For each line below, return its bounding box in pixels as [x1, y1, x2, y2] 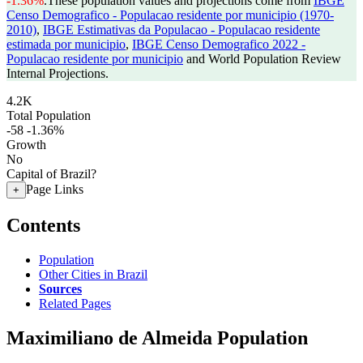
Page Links [26, 182, 83, 196]
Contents [6, 214, 80, 236]
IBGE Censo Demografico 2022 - [132, 37, 305, 51]
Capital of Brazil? [6, 167, 96, 181]
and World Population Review [183, 52, 341, 66]
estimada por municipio [6, 37, 126, 51]
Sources [39, 281, 82, 296]
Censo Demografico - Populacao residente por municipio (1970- [6, 8, 334, 22]
